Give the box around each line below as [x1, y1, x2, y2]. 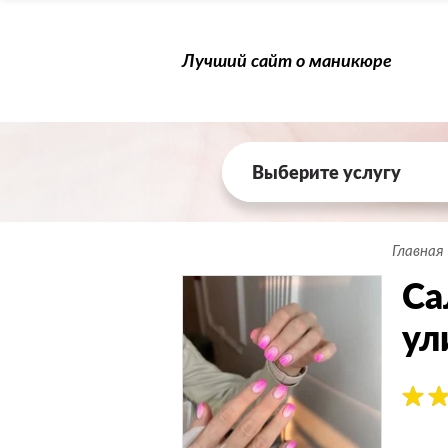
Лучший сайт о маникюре [182, 50, 392, 71]
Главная [392, 242, 444, 259]
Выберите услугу [252, 162, 401, 183]
